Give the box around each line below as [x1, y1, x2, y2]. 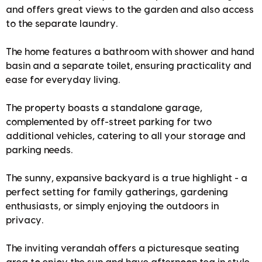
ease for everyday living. [6, 75, 120, 85]
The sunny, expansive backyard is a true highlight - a [6, 173, 247, 183]
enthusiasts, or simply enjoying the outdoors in [6, 201, 219, 211]
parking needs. [6, 145, 73, 155]
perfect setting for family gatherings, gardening [6, 187, 228, 197]
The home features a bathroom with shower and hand [6, 47, 254, 57]
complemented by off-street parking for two [6, 117, 212, 127]
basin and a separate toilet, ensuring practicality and [6, 61, 251, 71]
